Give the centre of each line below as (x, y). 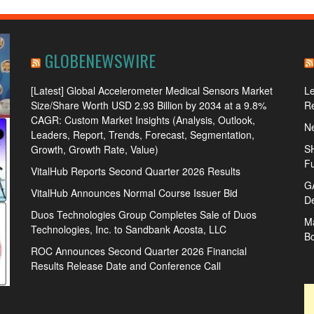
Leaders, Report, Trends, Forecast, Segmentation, (143, 135)
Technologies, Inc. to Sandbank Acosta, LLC (129, 229)
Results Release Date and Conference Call (126, 266)
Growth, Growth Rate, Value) (95, 149)
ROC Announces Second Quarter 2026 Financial (139, 251)
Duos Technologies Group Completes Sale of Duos (144, 214)
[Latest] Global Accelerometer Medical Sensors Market (152, 90)
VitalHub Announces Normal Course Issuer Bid (134, 193)
